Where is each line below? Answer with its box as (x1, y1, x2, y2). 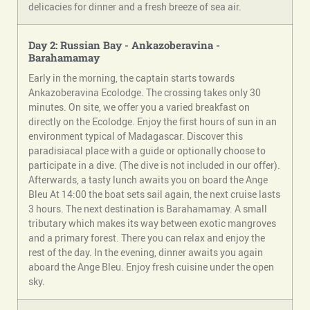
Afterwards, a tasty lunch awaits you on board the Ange (28, 173, 268, 187)
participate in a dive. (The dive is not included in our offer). (28, 158, 280, 172)
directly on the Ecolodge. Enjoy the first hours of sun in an (28, 115, 277, 129)
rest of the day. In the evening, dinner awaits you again (28, 246, 263, 259)
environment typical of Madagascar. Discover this (28, 129, 243, 143)
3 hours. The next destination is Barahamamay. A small (28, 202, 267, 216)
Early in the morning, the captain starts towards (28, 71, 235, 85)
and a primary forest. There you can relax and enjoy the (28, 231, 265, 245)
